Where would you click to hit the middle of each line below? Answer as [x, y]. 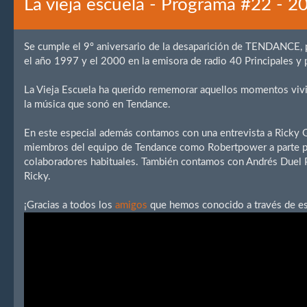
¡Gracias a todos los [70, 205]
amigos [132, 205]
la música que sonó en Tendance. [98, 104]
